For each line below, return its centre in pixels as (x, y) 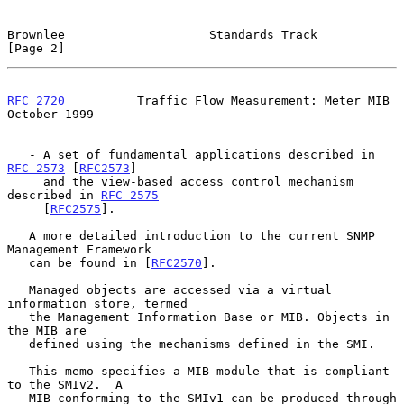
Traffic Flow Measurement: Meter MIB (227, 100)
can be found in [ (90, 262)
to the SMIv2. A (65, 384)
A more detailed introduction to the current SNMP (18, 235)
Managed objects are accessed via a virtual (18, 289)
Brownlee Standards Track (162, 34)
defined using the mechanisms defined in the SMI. (18, 344)
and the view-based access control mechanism (25, 181)
